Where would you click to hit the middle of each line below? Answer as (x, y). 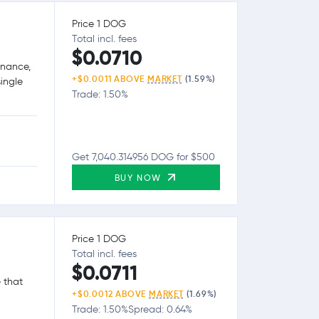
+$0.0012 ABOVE (111, 293)
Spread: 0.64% (160, 309)
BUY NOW (140, 177)
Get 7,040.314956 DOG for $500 (143, 157)
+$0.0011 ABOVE (110, 78)
